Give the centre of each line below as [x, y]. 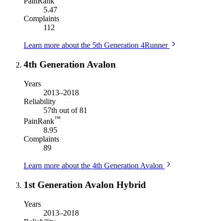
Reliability [40, 101]
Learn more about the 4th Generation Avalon [93, 166]
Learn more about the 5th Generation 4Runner [96, 45]
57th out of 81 [65, 110]
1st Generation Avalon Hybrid [85, 184]
